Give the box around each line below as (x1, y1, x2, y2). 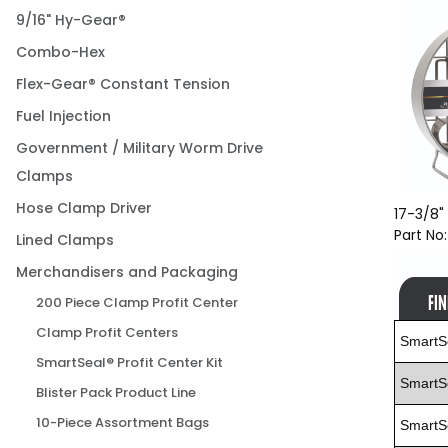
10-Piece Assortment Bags (36, 413, 209, 433)
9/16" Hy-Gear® (16, 10, 126, 31)
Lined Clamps (16, 230, 114, 251)
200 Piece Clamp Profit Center (36, 293, 238, 313)
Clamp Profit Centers (36, 323, 178, 343)
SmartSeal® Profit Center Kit (36, 353, 223, 373)
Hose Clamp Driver (16, 198, 152, 219)
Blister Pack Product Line (36, 383, 196, 403)
